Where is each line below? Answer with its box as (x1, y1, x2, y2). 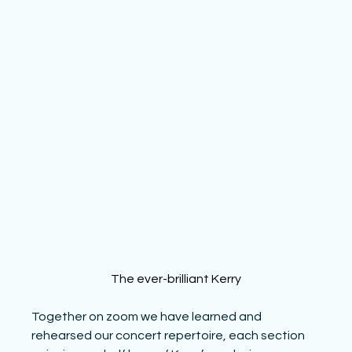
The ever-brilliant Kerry (111, 273, 241, 286)
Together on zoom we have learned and (31, 310, 265, 324)
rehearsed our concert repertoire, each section (31, 329, 308, 343)
